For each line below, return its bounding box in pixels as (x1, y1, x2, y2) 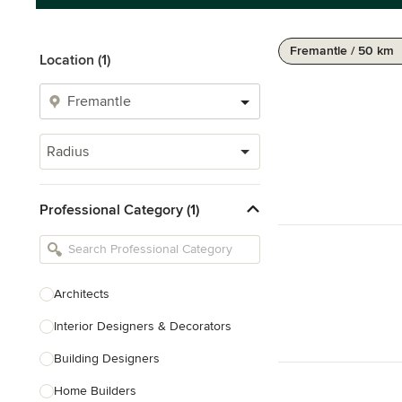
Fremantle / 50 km (290, 43, 394, 58)
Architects (54, 286, 109, 301)
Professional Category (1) (39, 200, 199, 219)
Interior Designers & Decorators (54, 319, 232, 334)
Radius (47, 143, 89, 161)
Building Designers (54, 351, 160, 366)
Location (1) (39, 51, 110, 69)
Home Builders (54, 383, 136, 398)
